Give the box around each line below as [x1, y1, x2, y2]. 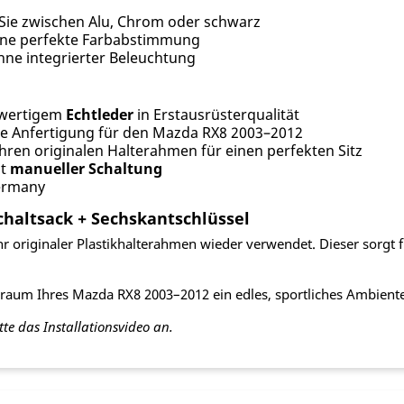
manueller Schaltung [10, 159, 162, 179]
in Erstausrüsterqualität [133, 105, 299, 125]
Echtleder [66, 105, 133, 125]
